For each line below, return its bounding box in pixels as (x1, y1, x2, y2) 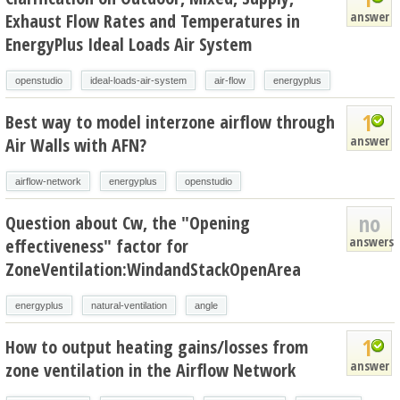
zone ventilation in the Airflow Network (5, 357, 296, 382)
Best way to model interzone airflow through (5, 109, 335, 134)
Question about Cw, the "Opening (5, 210, 250, 235)
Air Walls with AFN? (5, 132, 146, 157)
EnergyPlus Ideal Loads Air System (5, 31, 252, 56)
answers (349, 232, 394, 250)
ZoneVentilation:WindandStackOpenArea (5, 256, 301, 281)
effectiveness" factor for (5, 233, 188, 258)
